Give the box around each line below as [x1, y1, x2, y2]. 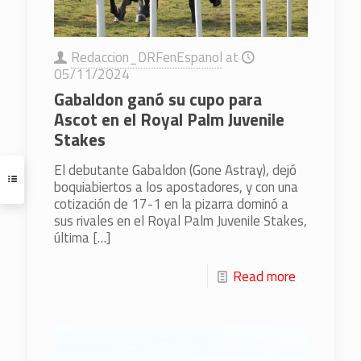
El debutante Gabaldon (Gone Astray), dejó [53, 159, 297, 180]
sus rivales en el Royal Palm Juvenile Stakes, [53, 210, 307, 231]
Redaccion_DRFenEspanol [70, 46, 222, 68]
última [53, 226, 89, 248]
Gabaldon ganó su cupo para [53, 85, 262, 112]
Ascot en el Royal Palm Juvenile [53, 106, 284, 132]
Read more [232, 265, 296, 287]
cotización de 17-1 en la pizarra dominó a [53, 193, 288, 214]
